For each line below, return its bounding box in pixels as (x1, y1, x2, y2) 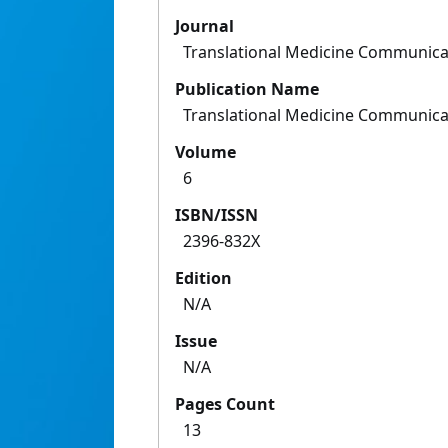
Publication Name (175, 78, 319, 101)
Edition (175, 267, 232, 290)
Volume (175, 141, 236, 164)
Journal (175, 15, 234, 38)
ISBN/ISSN (175, 204, 258, 227)
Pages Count (175, 393, 275, 416)
